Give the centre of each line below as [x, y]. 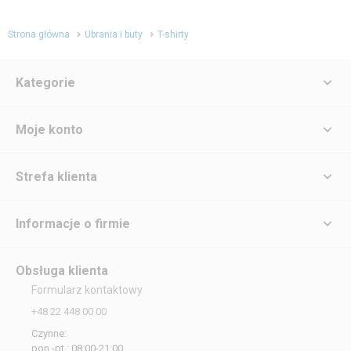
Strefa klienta [56, 177]
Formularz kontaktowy [87, 290]
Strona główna [39, 34]
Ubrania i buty [114, 34]
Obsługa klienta [62, 271]
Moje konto [49, 130]
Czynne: [49, 333]
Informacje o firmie [73, 224]
